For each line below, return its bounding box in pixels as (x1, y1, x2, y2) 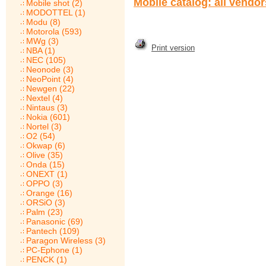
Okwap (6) (26, 141, 65, 150)
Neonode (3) (26, 65, 74, 74)
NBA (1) (26, 46, 55, 55)
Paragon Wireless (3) (26, 236, 106, 245)
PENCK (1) (26, 255, 67, 264)
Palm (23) (26, 207, 63, 217)
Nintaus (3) (26, 103, 68, 112)
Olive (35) (26, 150, 63, 160)
